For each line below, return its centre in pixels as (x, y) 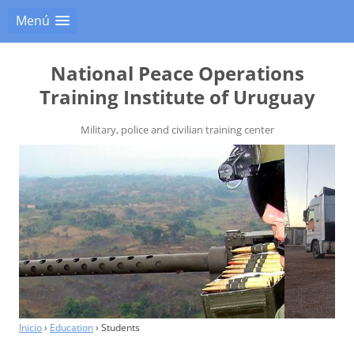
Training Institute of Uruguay (177, 97)
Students (121, 327)
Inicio (30, 327)
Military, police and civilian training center (177, 130)
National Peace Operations (177, 73)
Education (72, 327)
